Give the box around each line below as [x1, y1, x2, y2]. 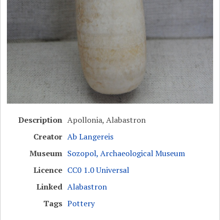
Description [18, 114, 63, 126]
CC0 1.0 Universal [67, 165, 130, 176]
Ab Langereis [67, 131, 114, 142]
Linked [36, 181, 63, 192]
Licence [33, 165, 63, 176]
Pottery [67, 198, 95, 209]
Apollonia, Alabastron [67, 114, 146, 126]
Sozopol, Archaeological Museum [67, 148, 186, 159]
